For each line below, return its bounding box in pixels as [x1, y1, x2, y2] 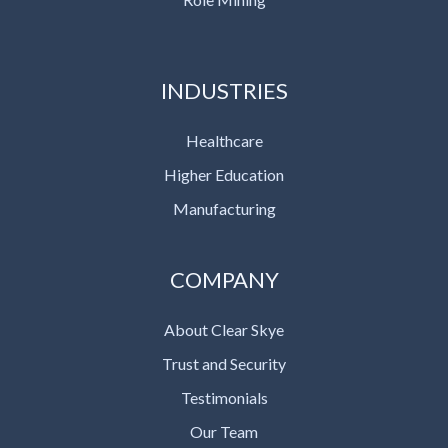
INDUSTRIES [160, 76, 288, 104]
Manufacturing [172, 198, 276, 218]
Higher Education [164, 164, 284, 184]
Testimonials [180, 387, 268, 407]
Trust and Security [162, 353, 286, 373]
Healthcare [185, 130, 263, 150]
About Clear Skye [164, 319, 284, 339]
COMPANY [169, 265, 279, 293]
